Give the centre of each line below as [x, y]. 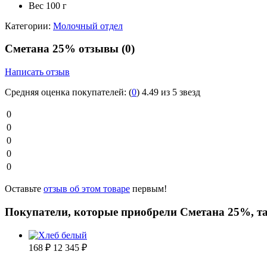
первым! [148, 189]
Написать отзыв [37, 72]
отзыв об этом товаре [87, 189]
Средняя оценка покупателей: [66, 92]
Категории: [28, 26]
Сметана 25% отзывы [63, 49]
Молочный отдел [88, 26]
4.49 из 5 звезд [171, 92]
